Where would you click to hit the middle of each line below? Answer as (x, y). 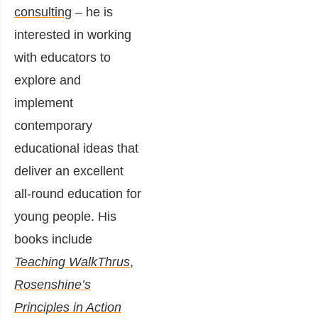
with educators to (62, 57)
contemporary (53, 125)
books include (53, 239)
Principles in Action (68, 307)
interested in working (73, 34)
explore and (48, 80)
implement (44, 103)
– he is (92, 12)
